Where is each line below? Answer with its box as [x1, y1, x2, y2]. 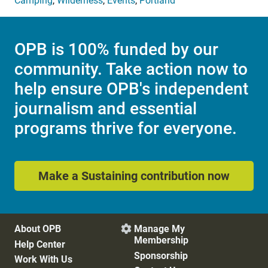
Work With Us [14, 254, 72, 266]
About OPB [14, 223, 61, 235]
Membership [134, 234, 188, 246]
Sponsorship [134, 249, 188, 261]
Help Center [14, 238, 65, 250]
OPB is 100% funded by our [14, 39, 218, 60]
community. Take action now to [14, 59, 248, 80]
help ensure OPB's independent [14, 79, 248, 99]
